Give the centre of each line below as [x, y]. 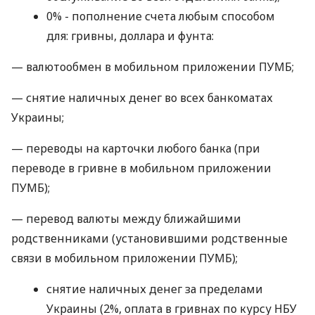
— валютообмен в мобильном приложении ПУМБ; [153, 67]
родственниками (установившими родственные [149, 239]
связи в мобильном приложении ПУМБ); [124, 258]
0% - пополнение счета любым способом [161, 17]
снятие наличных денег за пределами [155, 289]
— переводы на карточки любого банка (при [136, 149]
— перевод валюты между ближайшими [126, 219]
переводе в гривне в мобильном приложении [141, 168]
